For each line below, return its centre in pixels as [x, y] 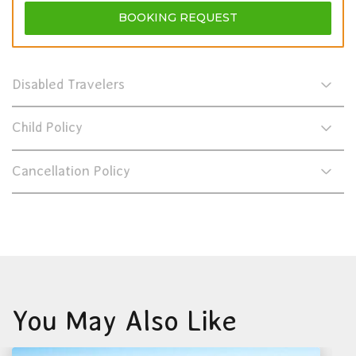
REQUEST [207, 17]
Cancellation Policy [71, 170]
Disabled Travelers [68, 84]
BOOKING [147, 17]
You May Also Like [124, 321]
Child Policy [47, 128]
